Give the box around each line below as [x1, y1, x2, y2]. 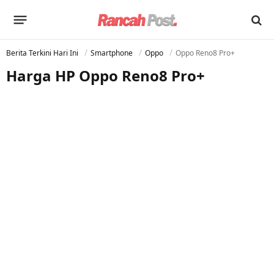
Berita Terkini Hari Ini [6, 48, 78, 58]
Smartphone [91, 48, 133, 58]
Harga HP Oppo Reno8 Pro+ [6, 65, 205, 86]
